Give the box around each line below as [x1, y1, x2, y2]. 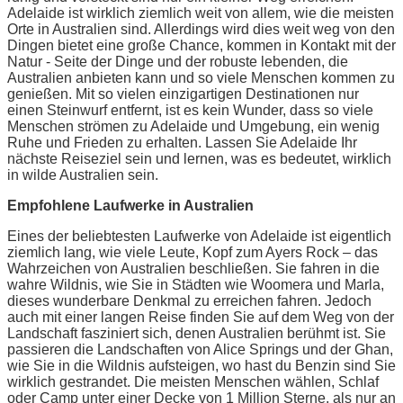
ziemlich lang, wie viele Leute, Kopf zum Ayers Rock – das [7, 244, 378, 260]
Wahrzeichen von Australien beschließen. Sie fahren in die [7, 260, 380, 276]
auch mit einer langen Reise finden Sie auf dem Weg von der [7, 309, 394, 325]
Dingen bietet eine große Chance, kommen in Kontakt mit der [7, 37, 396, 53]
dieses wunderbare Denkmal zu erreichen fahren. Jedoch [7, 292, 372, 309]
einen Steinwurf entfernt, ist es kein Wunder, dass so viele [7, 102, 373, 118]
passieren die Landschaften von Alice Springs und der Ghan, [7, 341, 393, 357]
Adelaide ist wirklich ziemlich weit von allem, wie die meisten [7, 4, 394, 21]
